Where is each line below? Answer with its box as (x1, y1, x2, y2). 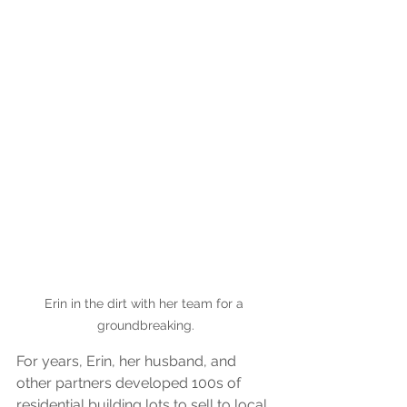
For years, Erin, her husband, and (16, 352, 240, 370)
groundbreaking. (96, 317, 194, 333)
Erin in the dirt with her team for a (44, 295, 247, 311)
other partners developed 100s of (16, 373, 244, 392)
